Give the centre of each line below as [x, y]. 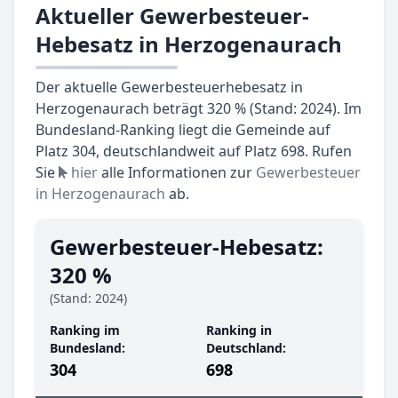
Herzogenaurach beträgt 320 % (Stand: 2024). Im [199, 109]
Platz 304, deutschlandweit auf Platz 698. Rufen [194, 151]
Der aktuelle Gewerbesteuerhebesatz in [169, 88]
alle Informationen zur [177, 173]
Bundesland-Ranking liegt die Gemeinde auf [183, 130]
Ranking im [85, 330]
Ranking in [239, 330]
